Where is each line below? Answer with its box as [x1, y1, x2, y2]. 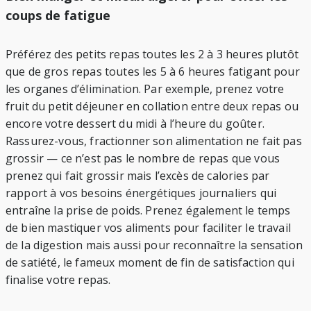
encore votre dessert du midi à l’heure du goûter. [6, 115, 264, 131]
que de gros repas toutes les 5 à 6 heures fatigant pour [6, 63, 300, 79]
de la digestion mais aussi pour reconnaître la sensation [6, 237, 303, 253]
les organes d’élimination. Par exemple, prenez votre [6, 81, 285, 96]
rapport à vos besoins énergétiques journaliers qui [6, 185, 277, 201]
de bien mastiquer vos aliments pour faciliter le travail [6, 219, 291, 235]
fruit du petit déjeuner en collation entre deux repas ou [6, 98, 299, 114]
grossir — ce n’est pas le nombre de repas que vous [6, 150, 280, 166]
